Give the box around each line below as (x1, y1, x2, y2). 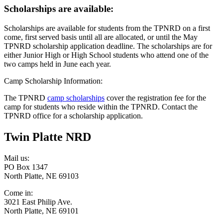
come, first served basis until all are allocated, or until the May (4, 32, 198, 41)
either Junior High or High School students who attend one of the (4, 50, 209, 59)
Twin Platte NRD (4, 130, 91, 143)
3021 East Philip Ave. (4, 197, 72, 206)
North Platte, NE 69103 (4, 171, 79, 180)
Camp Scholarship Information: (4, 76, 103, 85)
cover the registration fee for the (105, 93, 206, 102)
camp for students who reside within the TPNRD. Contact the (4, 102, 198, 111)
